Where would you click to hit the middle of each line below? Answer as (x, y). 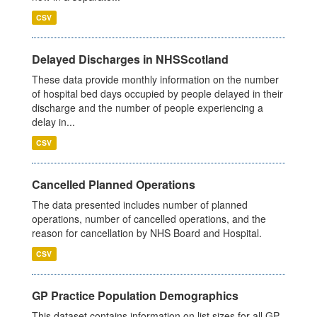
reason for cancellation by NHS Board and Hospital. (147, 233)
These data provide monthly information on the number (155, 79)
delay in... (53, 122)
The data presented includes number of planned (140, 204)
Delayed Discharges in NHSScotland (130, 59)
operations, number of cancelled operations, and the (149, 219)
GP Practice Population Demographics (135, 295)
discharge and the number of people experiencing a (148, 108)
